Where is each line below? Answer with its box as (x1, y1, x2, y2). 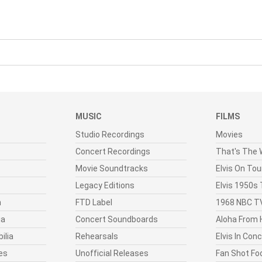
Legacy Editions (75, 180, 135, 190)
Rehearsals (75, 231, 118, 241)
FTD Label (75, 197, 112, 207)
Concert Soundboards (75, 214, 158, 224)
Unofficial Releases (75, 248, 149, 258)
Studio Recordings (75, 129, 144, 139)
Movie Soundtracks (75, 163, 148, 173)
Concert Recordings (75, 146, 150, 156)
